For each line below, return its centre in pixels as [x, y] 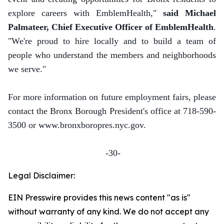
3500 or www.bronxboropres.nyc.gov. [77, 125]
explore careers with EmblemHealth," [85, 13]
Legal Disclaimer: [41, 175]
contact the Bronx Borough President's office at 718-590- [112, 111]
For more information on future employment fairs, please [112, 97]
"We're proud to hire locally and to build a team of [112, 41]
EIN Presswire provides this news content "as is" [99, 197]
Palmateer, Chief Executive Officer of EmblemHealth [111, 27]
